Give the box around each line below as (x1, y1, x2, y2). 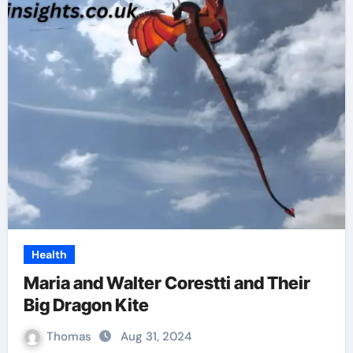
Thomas (46, 329, 95, 344)
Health (31, 247, 67, 262)
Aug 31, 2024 (120, 329, 191, 344)
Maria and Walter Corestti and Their (23, 273, 310, 293)
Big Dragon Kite (23, 295, 149, 315)
